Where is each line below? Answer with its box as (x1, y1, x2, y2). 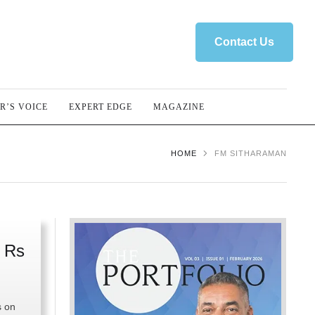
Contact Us (214, 36, 274, 49)
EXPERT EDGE (69, 101, 132, 112)
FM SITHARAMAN (214, 148, 287, 157)
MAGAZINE (153, 101, 205, 112)
